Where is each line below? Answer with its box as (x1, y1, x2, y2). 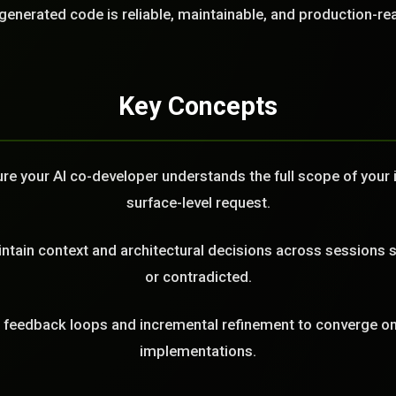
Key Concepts (118, 91, 278, 121)
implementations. (140, 342, 256, 360)
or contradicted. (144, 268, 252, 286)
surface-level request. (126, 194, 270, 211)
